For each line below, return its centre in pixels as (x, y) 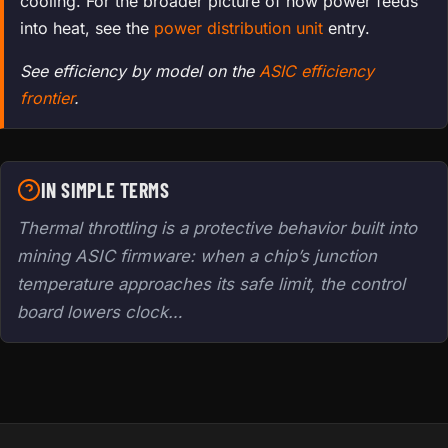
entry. (346, 27)
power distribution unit (238, 27)
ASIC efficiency (316, 70)
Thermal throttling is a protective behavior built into (217, 227)
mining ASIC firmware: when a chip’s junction (197, 255)
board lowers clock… (100, 311)
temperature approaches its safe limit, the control (211, 283)
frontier (47, 97)
